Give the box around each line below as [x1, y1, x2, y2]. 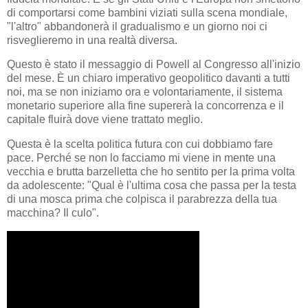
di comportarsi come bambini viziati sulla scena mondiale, [7, 6, 287, 19]
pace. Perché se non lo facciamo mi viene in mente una [7, 152, 276, 164]
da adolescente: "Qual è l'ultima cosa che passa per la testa [7, 179, 296, 192]
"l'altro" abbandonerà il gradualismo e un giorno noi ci [7, 20, 267, 32]
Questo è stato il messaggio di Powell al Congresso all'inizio [7, 58, 300, 71]
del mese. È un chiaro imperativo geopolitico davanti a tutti [7, 72, 290, 85]
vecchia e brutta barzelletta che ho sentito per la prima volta [7, 166, 295, 178]
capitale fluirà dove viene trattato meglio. [7, 113, 203, 126]
